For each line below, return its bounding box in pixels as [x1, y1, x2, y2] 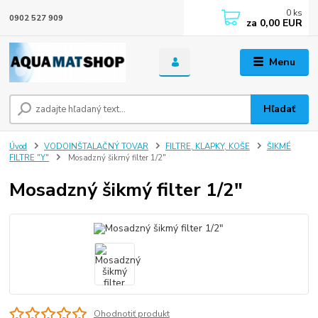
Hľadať [263, 102, 296, 116]
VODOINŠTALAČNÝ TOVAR [44, 141, 148, 153]
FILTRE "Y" [9, 153, 50, 164]
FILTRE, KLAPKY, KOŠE [165, 141, 250, 153]
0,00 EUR [257, 16, 303, 30]
